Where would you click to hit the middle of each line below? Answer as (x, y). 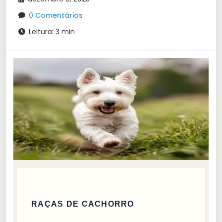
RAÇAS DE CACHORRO (83, 204)
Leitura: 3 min (51, 32)
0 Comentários (56, 15)
